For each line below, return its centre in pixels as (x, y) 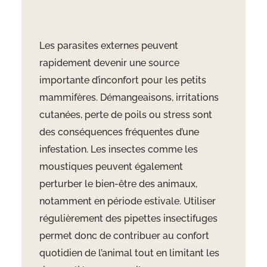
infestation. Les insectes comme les (118, 150)
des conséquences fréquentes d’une (119, 132)
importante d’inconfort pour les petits (122, 80)
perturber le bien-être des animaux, (118, 184)
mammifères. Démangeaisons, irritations (129, 98)
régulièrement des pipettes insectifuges (128, 219)
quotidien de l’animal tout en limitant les (129, 253)
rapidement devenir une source (109, 63)
